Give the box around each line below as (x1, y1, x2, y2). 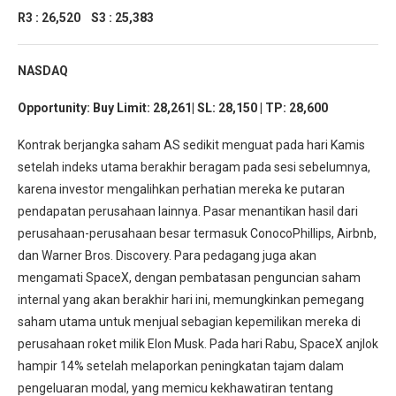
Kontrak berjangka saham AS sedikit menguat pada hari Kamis (18, 137, 365, 152)
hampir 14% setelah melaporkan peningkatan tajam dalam (18, 358, 344, 373)
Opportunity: (18, 100, 93, 115)
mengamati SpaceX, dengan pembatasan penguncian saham (18, 270, 361, 285)
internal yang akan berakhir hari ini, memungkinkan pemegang (18, 292, 364, 307)
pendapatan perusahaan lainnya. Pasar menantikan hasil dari (18, 203, 358, 218)
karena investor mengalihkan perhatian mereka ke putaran (18, 181, 345, 196)
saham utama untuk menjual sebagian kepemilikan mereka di (18, 314, 361, 329)
